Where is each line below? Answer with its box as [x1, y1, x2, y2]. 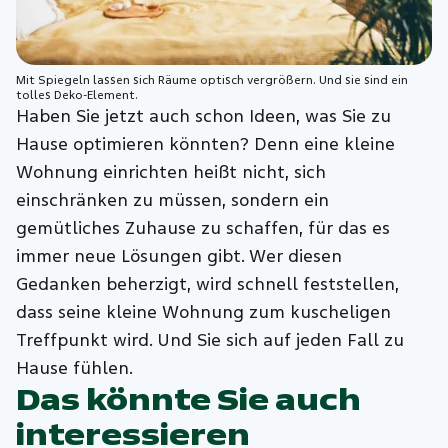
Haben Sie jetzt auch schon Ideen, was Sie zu [16, 105, 392, 127]
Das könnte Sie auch [16, 382, 362, 417]
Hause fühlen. [16, 357, 134, 379]
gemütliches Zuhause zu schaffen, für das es [16, 217, 391, 239]
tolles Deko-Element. [16, 87, 139, 102]
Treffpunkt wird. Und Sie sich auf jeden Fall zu [16, 329, 405, 351]
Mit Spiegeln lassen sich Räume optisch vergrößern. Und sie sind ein [16, 72, 409, 87]
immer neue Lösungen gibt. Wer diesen [16, 245, 343, 267]
